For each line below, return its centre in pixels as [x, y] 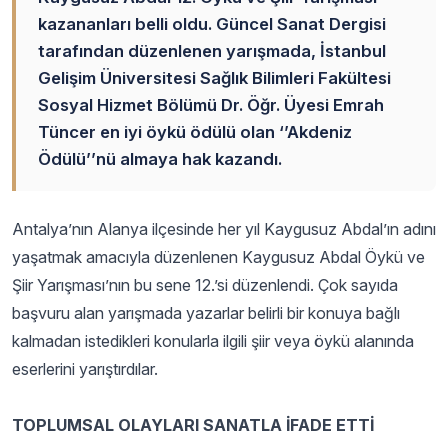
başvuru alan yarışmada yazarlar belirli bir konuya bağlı [206, 313]
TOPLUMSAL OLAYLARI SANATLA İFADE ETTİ [193, 425]
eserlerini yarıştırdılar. [85, 369]
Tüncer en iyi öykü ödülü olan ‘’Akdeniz [195, 132]
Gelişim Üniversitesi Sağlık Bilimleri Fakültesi [214, 78]
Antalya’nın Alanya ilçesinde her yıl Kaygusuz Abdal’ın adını [224, 229]
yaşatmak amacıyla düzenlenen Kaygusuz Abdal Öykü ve [218, 257]
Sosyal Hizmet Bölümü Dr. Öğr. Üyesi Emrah [211, 105]
